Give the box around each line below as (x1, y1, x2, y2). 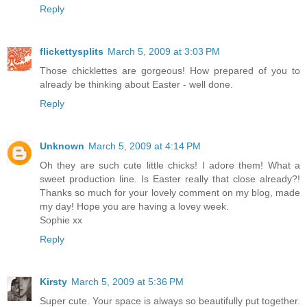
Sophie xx (40, 214, 82, 225)
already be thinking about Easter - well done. (40, 78, 233, 90)
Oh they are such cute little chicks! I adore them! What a (40, 159, 300, 171)
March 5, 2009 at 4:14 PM (88, 140, 201, 151)
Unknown (40, 140, 84, 151)
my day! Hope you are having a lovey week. (40, 200, 229, 212)
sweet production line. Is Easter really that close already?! (40, 173, 300, 184)
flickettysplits (40, 45, 103, 57)
